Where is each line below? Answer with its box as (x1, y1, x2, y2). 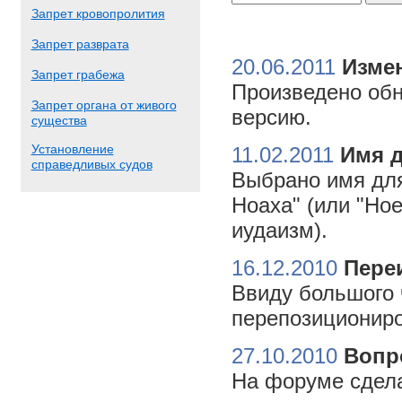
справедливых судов (31, 157, 153, 170)
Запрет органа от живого (31, 98, 177, 112)
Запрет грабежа (31, 67, 125, 82)
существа (31, 113, 87, 126)
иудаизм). (231, 218, 328, 242)
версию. (231, 105, 311, 129)
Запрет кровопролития (31, 6, 165, 21)
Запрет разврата (31, 37, 129, 51)
